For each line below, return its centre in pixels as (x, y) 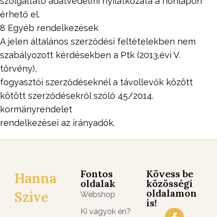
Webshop (98, 194)
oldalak (98, 183)
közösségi (170, 183)
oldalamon (171, 193)
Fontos (97, 173)
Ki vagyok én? (106, 211)
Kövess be (170, 173)
